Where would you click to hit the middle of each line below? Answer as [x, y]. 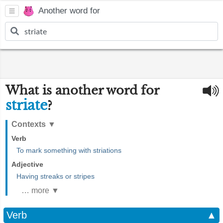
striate [26, 105]
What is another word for [82, 90]
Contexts [30, 124]
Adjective [27, 164]
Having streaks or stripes [56, 176]
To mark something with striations [69, 150]
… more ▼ [40, 190]
